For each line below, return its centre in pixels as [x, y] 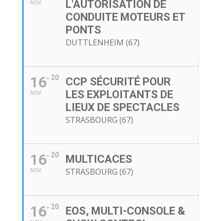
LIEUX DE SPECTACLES [122, 108]
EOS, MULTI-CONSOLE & [125, 211]
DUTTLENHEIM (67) [102, 43]
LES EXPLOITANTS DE [119, 95]
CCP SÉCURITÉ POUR [118, 82]
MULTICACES [99, 159]
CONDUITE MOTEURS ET [125, 17]
